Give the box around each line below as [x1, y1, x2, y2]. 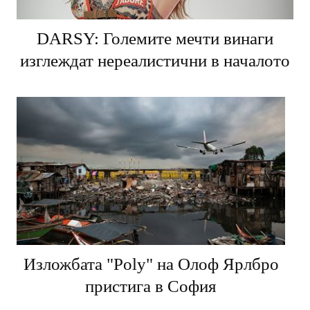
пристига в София [85, 276, 217, 295]
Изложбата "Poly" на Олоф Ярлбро [23, 254, 279, 273]
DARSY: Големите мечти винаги [37, 29, 273, 48]
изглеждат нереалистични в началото [20, 51, 290, 71]
